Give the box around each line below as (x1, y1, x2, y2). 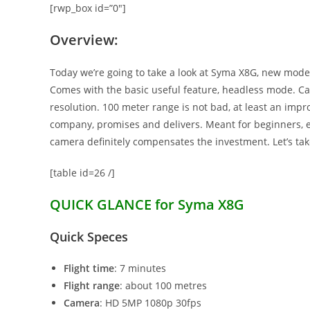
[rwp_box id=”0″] (50, 1, 126, 15)
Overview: (50, 30, 118, 50)
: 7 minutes (114, 262, 166, 275)
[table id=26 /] (50, 166, 115, 180)
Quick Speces (50, 228, 128, 246)
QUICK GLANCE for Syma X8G (50, 195, 244, 215)
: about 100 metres (120, 279, 207, 293)
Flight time (64, 262, 114, 275)
